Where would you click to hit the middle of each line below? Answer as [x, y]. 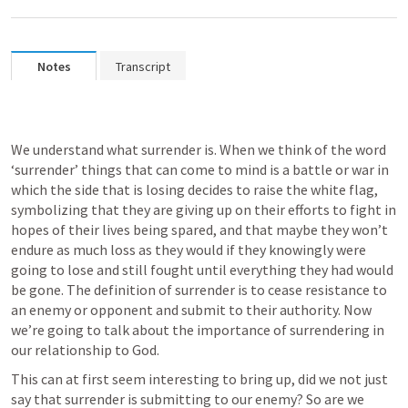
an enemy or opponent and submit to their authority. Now [191, 310]
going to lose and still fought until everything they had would [202, 270]
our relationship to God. [85, 350]
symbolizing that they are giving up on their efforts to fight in [204, 209]
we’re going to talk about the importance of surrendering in [198, 330]
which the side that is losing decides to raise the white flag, [194, 189]
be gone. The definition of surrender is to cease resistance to [199, 290]
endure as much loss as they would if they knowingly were [189, 250]
